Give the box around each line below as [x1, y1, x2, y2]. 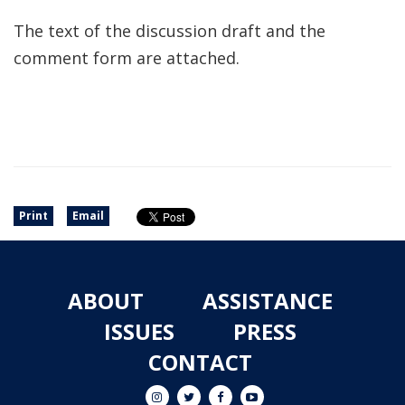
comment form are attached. [14, 47, 240, 69]
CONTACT [148, 347, 252, 377]
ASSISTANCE [202, 286, 333, 316]
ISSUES [104, 316, 174, 346]
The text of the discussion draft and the [14, 20, 325, 42]
